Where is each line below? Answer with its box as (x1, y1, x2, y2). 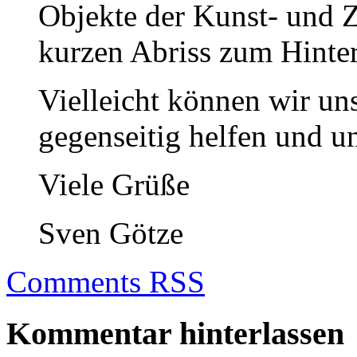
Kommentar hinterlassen (6, 315, 344, 351)
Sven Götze (38, 216, 183, 251)
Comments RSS (6, 265, 205, 300)
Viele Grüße (38, 167, 190, 202)
